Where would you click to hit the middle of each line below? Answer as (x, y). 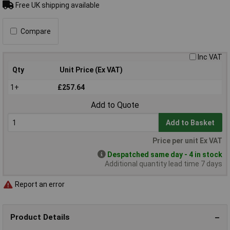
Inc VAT (210, 57)
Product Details (40, 217)
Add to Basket (190, 122)
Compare (36, 31)
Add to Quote (115, 105)
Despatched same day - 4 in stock (165, 154)
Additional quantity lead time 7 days (164, 164)
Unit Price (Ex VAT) (91, 70)
